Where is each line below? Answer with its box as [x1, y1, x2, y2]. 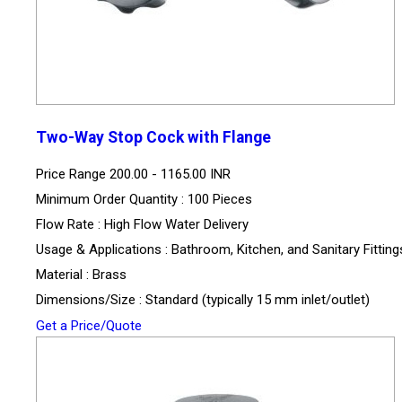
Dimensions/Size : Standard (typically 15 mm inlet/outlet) [36, 292, 370, 309]
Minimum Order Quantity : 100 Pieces [36, 191, 252, 208]
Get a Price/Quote [36, 318, 142, 335]
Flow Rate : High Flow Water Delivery [36, 216, 249, 233]
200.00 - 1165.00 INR [109, 166, 231, 183]
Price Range [36, 166, 109, 183]
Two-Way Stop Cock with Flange [36, 128, 271, 147]
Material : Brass [36, 267, 127, 284]
